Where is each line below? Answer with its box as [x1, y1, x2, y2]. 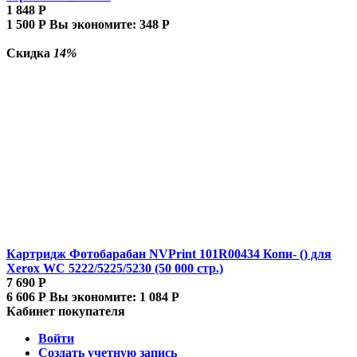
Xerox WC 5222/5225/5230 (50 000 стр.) [6, 261, 223, 275]
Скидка [6, 45, 53, 60]
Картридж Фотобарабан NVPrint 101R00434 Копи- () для [6, 246, 331, 261]
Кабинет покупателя [6, 304, 125, 318]
